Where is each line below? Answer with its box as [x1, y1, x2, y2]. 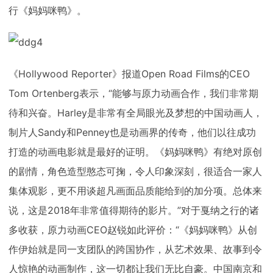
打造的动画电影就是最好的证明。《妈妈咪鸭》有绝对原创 [9, 146, 262, 158]
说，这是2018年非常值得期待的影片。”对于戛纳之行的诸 [9, 204, 259, 216]
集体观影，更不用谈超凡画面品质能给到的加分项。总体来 [9, 185, 262, 197]
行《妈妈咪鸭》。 [9, 4, 87, 16]
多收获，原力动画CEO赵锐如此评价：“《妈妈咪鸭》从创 [9, 224, 257, 236]
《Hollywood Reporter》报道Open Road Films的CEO [9, 68, 250, 80]
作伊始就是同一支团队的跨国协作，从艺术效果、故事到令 [9, 243, 262, 255]
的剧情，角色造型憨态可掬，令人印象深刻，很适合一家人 [9, 165, 262, 177]
